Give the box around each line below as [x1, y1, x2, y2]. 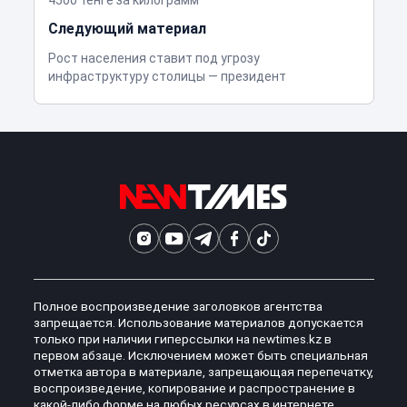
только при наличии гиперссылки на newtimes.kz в [33, 332, 332, 347]
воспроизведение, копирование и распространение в [33, 381, 355, 396]
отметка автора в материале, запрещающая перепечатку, [33, 364, 373, 380]
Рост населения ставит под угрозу [47, 51, 260, 66]
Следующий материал [47, 20, 206, 38]
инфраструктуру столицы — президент [47, 69, 286, 84]
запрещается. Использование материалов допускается [33, 315, 363, 331]
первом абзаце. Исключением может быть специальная [33, 348, 368, 363]
